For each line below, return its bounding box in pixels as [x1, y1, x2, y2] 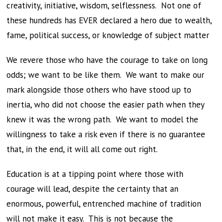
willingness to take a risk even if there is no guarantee [6, 129, 206, 140]
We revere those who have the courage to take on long [6, 55, 208, 65]
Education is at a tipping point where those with [6, 168, 184, 179]
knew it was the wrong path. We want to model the [6, 114, 199, 125]
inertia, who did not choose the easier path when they [6, 99, 205, 110]
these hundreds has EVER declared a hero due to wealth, [6, 15, 212, 26]
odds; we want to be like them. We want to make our [6, 69, 205, 80]
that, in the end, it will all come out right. [6, 144, 158, 155]
